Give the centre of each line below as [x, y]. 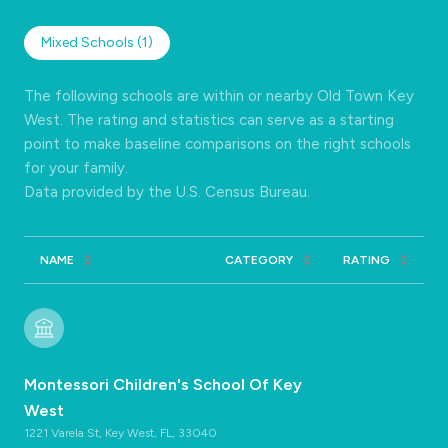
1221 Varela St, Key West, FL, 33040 [120, 432]
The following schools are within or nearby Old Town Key [219, 95]
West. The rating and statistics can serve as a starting [209, 119]
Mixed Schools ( [91, 42]
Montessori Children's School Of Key [163, 384]
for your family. [76, 167]
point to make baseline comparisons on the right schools [217, 143]
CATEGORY [259, 259]
